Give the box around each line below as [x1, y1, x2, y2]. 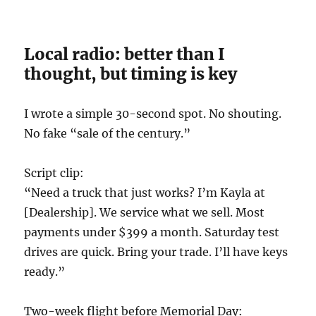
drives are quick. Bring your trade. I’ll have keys [24, 244, 288, 259]
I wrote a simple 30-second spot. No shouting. [24, 106, 282, 121]
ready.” [24, 264, 66, 279]
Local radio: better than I [24, 43, 226, 64]
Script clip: [24, 165, 85, 180]
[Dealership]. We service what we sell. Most [24, 205, 265, 219]
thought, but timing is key [24, 63, 238, 84]
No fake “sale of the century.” [24, 126, 191, 140]
